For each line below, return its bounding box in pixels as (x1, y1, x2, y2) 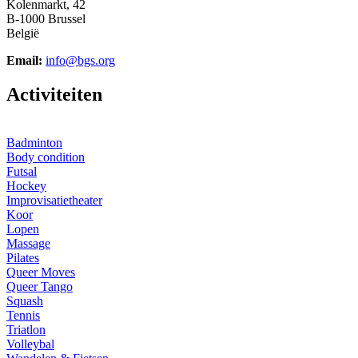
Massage (6, 236, 50, 250)
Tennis (6, 308, 40, 322)
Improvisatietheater (6, 193, 102, 207)
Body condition (6, 149, 85, 164)
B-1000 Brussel (6, 12, 86, 26)
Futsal (6, 164, 37, 178)
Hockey (6, 178, 46, 193)
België (6, 26, 39, 41)
